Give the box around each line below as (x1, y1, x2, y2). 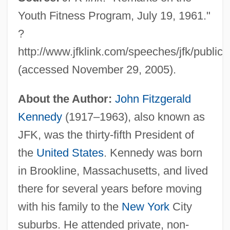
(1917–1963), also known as (62, 110, 205, 123)
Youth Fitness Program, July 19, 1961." (17, 9, 210, 22)
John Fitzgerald (114, 92, 191, 105)
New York (121, 200, 169, 213)
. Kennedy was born (103, 146, 202, 159)
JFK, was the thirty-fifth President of (17, 128, 194, 141)
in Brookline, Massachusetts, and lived (17, 164, 208, 177)
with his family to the (17, 200, 122, 213)
